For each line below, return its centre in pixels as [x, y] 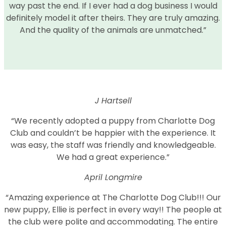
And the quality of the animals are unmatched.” [113, 30]
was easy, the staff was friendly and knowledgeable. [113, 145]
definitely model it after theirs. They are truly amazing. [113, 18]
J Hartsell [113, 100]
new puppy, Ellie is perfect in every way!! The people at [113, 209]
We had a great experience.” [113, 157]
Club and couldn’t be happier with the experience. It [113, 133]
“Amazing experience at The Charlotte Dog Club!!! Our [113, 197]
